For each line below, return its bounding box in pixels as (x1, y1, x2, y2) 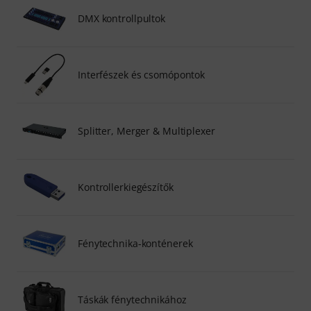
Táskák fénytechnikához (78, 292, 187, 306)
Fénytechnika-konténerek (78, 236, 193, 250)
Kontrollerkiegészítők (78, 180, 174, 194)
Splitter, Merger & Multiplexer (78, 124, 215, 137)
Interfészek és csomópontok (78, 67, 205, 81)
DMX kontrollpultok (78, 11, 166, 25)
